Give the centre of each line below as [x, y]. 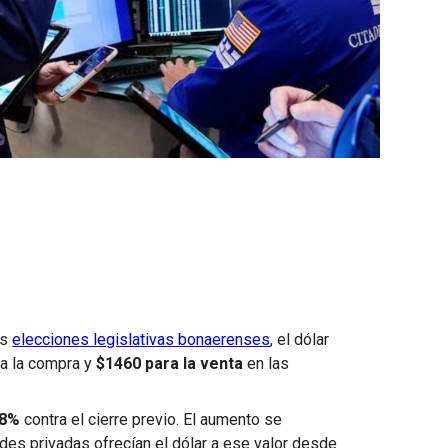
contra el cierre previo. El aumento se [151, 419]
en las [266, 363]
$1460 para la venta [170, 363]
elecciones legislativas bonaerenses [141, 339]
